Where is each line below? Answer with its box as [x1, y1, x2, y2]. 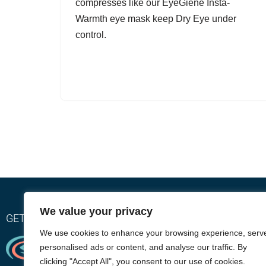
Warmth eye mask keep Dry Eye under [75, 14, 236, 24]
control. [75, 30, 106, 40]
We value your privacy [40, 205, 153, 217]
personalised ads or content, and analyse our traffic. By [40, 242, 247, 252]
